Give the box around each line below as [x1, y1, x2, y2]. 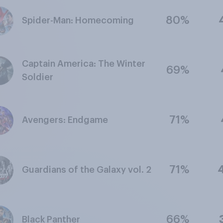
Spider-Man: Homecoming [21, 16, 134, 25]
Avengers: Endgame [21, 115, 108, 124]
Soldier [21, 72, 53, 82]
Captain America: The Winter [21, 59, 145, 68]
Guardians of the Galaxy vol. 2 [21, 165, 151, 174]
